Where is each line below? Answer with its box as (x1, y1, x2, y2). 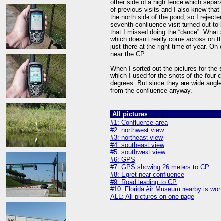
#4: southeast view (110, 141, 164, 148)
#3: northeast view (110, 134, 163, 141)
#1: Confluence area (110, 119, 168, 126)
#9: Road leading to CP (110, 178, 177, 185)
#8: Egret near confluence (110, 171, 184, 178)
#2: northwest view (110, 126, 164, 134)
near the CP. (110, 50, 146, 58)
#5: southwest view (110, 148, 165, 156)
